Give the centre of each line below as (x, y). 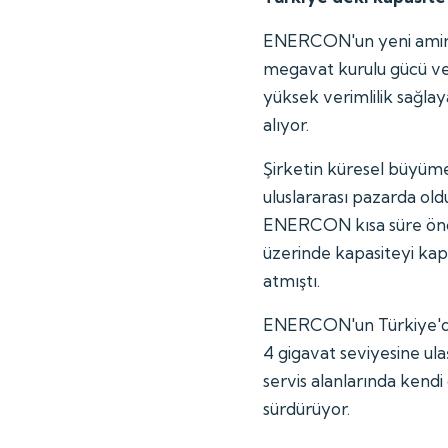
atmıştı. (292, 280)
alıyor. (286, 124)
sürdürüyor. (307, 408)
